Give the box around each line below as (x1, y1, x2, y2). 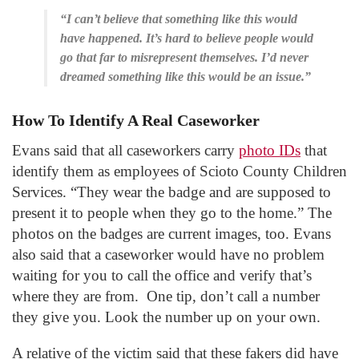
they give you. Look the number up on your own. (12, 308, 321, 325)
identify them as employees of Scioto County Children (12, 162, 347, 179)
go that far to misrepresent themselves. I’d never (60, 50, 309, 65)
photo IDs (239, 141, 301, 159)
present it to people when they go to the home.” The (12, 204, 332, 221)
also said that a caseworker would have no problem (12, 245, 325, 263)
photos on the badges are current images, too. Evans (12, 224, 331, 242)
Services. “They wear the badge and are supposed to (12, 183, 331, 200)
